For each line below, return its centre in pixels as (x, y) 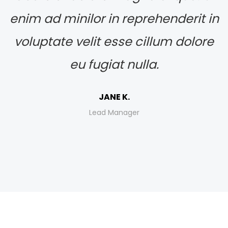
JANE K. (114, 97)
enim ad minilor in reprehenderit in (114, 19)
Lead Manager (114, 112)
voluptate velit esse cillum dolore (114, 41)
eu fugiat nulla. (114, 64)
